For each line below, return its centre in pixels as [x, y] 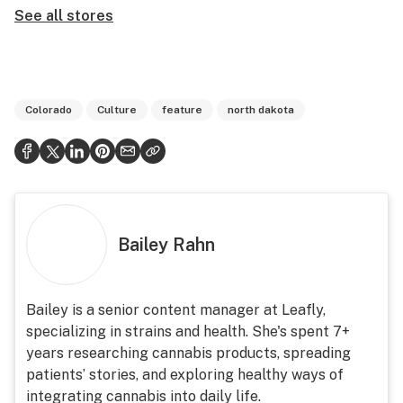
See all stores [64, 16]
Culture [117, 110]
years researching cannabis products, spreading [188, 353]
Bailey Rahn [166, 245]
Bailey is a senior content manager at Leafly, [176, 310]
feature [182, 110]
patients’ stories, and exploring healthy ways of [185, 375]
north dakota [261, 110]
